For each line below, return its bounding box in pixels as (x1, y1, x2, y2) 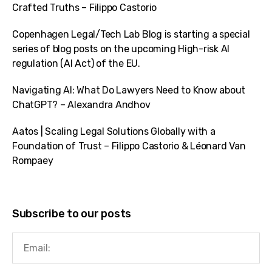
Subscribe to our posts (12, 206, 132, 220)
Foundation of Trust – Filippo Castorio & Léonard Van (12, 140, 246, 152)
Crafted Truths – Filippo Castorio (12, 1, 157, 13)
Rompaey (12, 154, 53, 166)
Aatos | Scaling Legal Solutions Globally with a (12, 125, 216, 137)
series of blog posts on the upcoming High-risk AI (12, 42, 230, 55)
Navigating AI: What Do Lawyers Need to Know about (12, 84, 246, 96)
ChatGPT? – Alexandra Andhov (12, 98, 151, 110)
